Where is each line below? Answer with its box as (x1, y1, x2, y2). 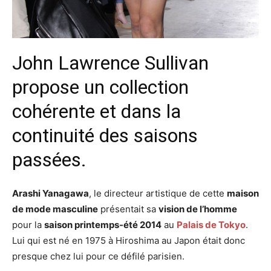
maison (227, 188, 259, 199)
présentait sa (98, 203, 158, 215)
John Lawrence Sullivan (12, 51, 209, 74)
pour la (12, 219, 44, 230)
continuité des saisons (12, 124, 198, 147)
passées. (12, 148, 87, 171)
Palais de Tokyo (177, 219, 246, 230)
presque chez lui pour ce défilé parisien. (12, 250, 184, 262)
